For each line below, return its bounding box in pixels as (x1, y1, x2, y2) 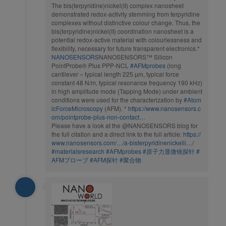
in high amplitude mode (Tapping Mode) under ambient (51, 87, 202, 96)
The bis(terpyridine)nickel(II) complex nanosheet (51, 1, 184, 10)
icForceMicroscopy (51, 104, 103, 113)
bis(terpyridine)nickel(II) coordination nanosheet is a (51, 27, 194, 36)
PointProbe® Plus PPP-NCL (51, 61, 130, 70)
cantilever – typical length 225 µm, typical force (51, 70, 179, 79)
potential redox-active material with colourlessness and (51, 35, 202, 44)
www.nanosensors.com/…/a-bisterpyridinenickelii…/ (51, 138, 194, 147)
